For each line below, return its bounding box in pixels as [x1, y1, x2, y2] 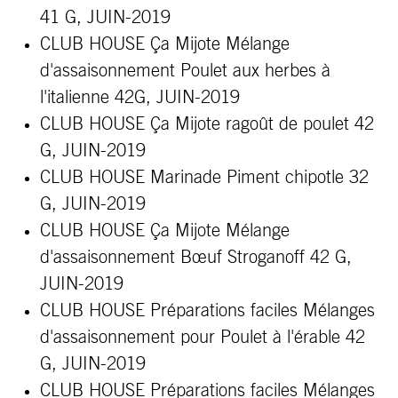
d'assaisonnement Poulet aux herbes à [40, 62, 330, 80]
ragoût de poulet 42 [226, 115, 374, 133]
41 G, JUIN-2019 [40, 9, 171, 27]
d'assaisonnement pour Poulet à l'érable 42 [40, 329, 365, 346]
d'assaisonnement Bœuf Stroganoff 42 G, [40, 249, 352, 267]
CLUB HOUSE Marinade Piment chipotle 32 [40, 169, 369, 187]
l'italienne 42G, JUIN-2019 [40, 89, 240, 107]
